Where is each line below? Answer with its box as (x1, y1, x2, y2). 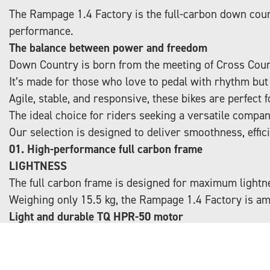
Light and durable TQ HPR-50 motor (9, 209, 183, 224)
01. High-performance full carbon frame (9, 141, 202, 157)
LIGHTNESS (9, 158, 67, 174)
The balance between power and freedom (9, 40, 207, 55)
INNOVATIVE (9, 225, 72, 241)
